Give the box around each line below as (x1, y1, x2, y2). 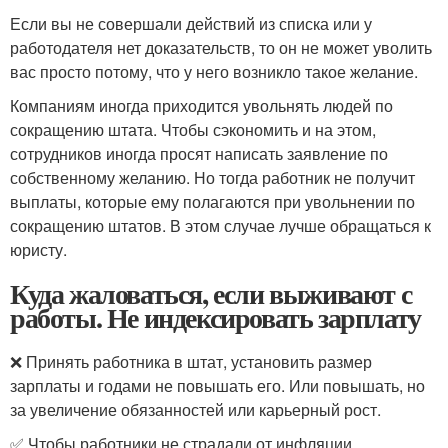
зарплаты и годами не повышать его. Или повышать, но (10, 374, 425, 397)
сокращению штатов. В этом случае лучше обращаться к (10, 214, 431, 237)
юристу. (10, 238, 67, 261)
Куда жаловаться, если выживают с (10, 273, 412, 314)
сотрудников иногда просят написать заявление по (10, 142, 388, 165)
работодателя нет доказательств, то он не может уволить (10, 36, 432, 59)
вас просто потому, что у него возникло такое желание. (10, 60, 418, 83)
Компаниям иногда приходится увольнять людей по (10, 94, 393, 117)
